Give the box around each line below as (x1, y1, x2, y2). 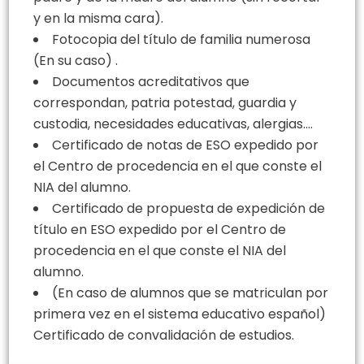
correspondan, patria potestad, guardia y (33, 93, 297, 112)
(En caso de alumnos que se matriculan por (52, 283, 328, 302)
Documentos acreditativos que (52, 71, 249, 91)
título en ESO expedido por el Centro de (33, 219, 286, 239)
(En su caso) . (33, 50, 118, 70)
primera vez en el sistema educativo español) (33, 304, 326, 323)
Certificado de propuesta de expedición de (52, 198, 325, 218)
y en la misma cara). (33, 8, 167, 28)
